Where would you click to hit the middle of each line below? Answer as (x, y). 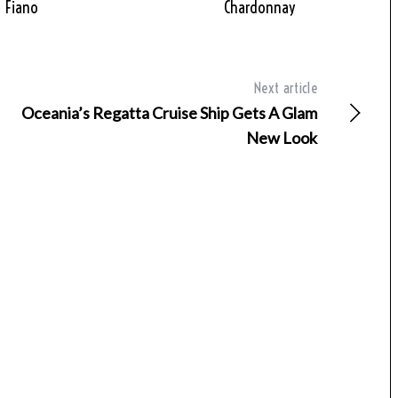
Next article (286, 88)
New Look (282, 138)
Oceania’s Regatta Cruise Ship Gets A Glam (169, 113)
